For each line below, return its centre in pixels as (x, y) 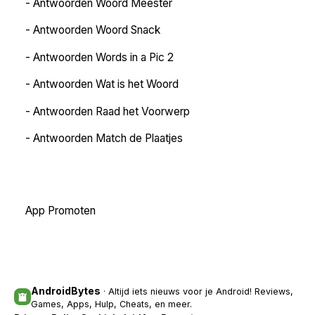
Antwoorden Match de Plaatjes (108, 139)
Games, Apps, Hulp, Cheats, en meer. (111, 304)
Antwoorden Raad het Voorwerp (111, 111)
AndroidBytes (66, 290)
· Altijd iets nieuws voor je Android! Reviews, (197, 291)
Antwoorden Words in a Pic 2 (103, 57)
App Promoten (60, 210)
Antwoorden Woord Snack (97, 30)
